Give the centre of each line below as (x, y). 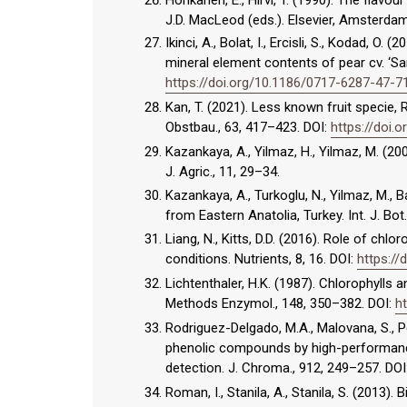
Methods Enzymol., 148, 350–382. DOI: (280, 304)
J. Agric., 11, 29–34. (223, 171)
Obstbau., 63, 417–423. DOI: (248, 128)
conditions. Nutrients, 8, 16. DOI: (261, 259)
